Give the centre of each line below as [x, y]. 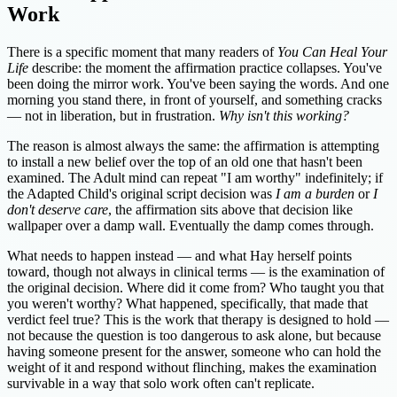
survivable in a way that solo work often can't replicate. [161, 383]
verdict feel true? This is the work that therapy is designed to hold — [198, 319]
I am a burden [315, 193]
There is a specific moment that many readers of [142, 51]
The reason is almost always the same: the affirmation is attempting [193, 145]
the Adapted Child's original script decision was [141, 193]
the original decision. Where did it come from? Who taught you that [195, 287]
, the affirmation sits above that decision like [230, 209]
